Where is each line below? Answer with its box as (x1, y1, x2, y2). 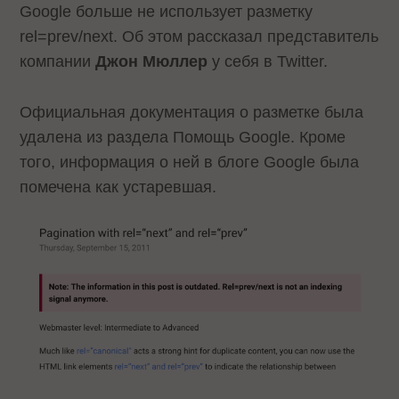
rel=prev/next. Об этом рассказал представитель (20, 28, 379, 45)
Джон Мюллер (95, 53, 208, 70)
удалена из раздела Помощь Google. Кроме (20, 127, 346, 146)
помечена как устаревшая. (20, 177, 217, 196)
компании (20, 53, 96, 70)
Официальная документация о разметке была (20, 102, 364, 121)
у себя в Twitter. (208, 53, 329, 70)
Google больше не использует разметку (20, 3, 313, 20)
